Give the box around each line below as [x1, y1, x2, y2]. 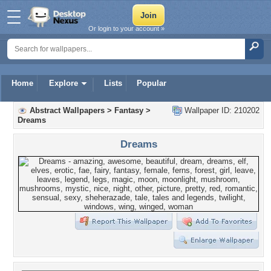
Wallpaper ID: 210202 [182, 106, 260, 115]
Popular [137, 79, 166, 88]
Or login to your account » [88, 25, 165, 32]
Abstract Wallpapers [30, 106, 105, 115]
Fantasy [114, 106, 143, 115]
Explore [49, 79, 78, 88]
